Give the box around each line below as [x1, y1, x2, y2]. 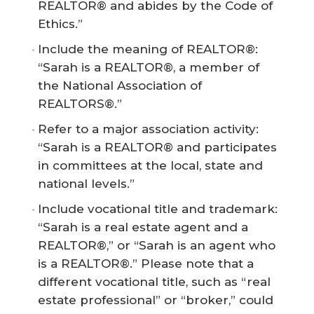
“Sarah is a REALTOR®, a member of [38, 60, 259, 75]
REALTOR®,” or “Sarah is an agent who [38, 238, 275, 253]
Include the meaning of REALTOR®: [38, 42, 258, 57]
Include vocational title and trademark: [38, 202, 278, 217]
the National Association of [38, 78, 202, 93]
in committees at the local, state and [38, 158, 263, 173]
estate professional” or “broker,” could [38, 293, 273, 308]
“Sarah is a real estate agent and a [38, 220, 248, 235]
